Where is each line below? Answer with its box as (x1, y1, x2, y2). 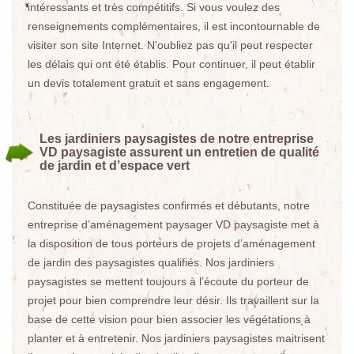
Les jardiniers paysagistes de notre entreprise (40, 132, 314, 145)
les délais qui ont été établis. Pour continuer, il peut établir (28, 58, 315, 70)
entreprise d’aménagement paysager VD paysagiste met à (28, 218, 319, 231)
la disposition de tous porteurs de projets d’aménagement (28, 237, 315, 250)
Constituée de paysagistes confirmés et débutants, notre (28, 199, 310, 212)
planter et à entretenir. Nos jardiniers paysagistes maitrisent (28, 332, 325, 345)
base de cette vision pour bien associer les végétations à (28, 313, 311, 326)
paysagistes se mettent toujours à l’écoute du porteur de (28, 275, 309, 288)
